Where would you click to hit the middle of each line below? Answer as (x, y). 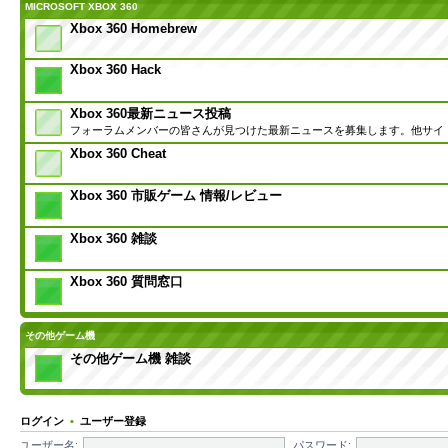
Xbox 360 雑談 (113, 238)
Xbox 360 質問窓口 (126, 281)
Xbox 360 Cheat (118, 153)
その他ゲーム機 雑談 (130, 358)
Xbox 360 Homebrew (133, 28)
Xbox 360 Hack (115, 69)
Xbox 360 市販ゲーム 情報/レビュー (176, 195)
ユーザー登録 (113, 420)
